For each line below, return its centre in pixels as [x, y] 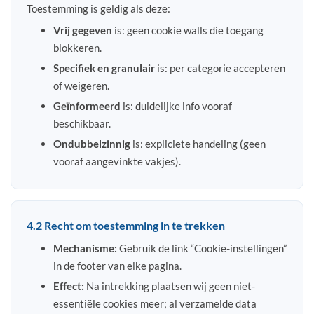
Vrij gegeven [82, 30]
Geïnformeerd [87, 105]
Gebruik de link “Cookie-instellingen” [202, 248]
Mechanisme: [85, 248]
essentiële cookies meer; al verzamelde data [155, 303]
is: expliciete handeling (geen [198, 143]
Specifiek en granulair [104, 68]
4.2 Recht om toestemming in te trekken [126, 225]
